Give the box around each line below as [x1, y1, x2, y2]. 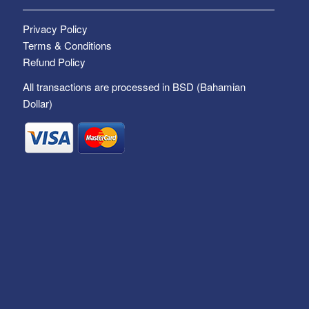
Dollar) [23, 96, 53, 111]
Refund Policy [23, 54, 86, 69]
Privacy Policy [23, 21, 88, 36]
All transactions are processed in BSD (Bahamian [23, 79, 246, 94]
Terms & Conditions [23, 37, 112, 52]
